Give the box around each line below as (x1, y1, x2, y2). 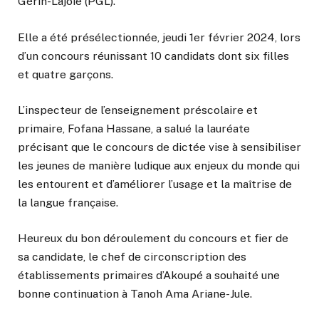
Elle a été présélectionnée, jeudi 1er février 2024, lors (18, 30, 300, 44)
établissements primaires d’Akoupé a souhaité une (18, 268, 280, 282)
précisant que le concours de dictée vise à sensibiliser (18, 140, 301, 154)
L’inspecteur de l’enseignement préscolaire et (18, 103, 258, 117)
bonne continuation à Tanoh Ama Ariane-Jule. (18, 286, 252, 300)
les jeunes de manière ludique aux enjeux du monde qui (18, 158, 300, 172)
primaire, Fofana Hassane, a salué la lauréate (18, 121, 250, 135)
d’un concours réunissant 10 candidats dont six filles (18, 48, 289, 63)
